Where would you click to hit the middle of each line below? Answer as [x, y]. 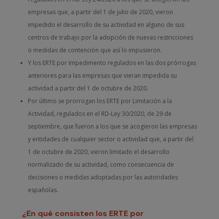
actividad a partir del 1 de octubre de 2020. [88, 88]
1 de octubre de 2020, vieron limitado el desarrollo [99, 152]
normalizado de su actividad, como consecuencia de [101, 164]
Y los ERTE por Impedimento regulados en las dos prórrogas [112, 63]
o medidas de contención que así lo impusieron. [95, 50]
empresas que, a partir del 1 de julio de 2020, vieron [100, 12]
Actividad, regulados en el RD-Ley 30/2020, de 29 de [99, 114]
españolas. [43, 190]
